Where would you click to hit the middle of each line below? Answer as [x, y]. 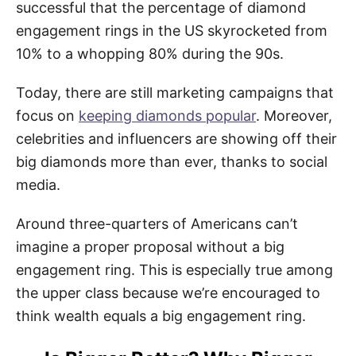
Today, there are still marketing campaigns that [175, 92]
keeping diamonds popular [167, 115]
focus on [47, 115]
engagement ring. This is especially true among [174, 269]
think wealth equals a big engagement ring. [161, 315]
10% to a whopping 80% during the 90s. [150, 53]
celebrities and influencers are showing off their [176, 138]
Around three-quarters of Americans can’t [157, 223]
